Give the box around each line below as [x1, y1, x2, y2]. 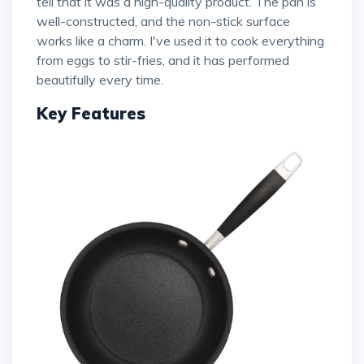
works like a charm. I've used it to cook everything [37, 32, 324, 50]
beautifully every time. [37, 71, 163, 89]
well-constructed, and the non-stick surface [37, 13, 290, 30]
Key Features [37, 103, 145, 124]
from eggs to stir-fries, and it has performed [37, 52, 289, 69]
